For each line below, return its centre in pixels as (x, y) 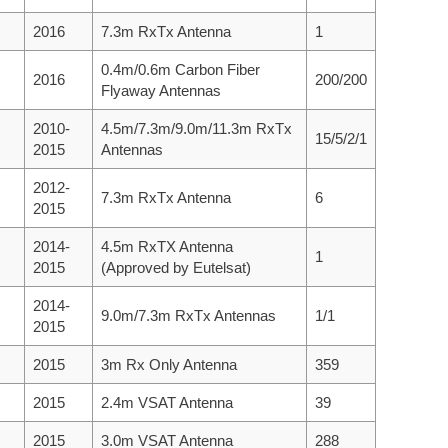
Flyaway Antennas (161, 90)
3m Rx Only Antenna (169, 364)
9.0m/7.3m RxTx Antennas (188, 315)
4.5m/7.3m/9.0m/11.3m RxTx (196, 128)
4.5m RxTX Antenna (167, 246)
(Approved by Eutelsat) (176, 267)
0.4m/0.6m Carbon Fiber (180, 69)
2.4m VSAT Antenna (167, 402)
